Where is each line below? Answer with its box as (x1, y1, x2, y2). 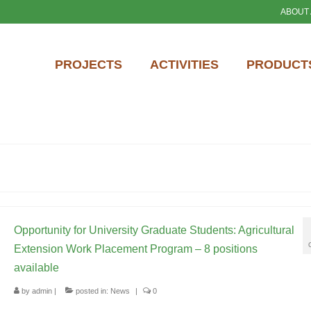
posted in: (73, 287, 110, 295)
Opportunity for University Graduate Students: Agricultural (13, 224, 294, 236)
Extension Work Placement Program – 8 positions (13, 243, 258, 255)
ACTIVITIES (149, 58, 219, 72)
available (13, 262, 59, 274)
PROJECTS (54, 58, 122, 72)
